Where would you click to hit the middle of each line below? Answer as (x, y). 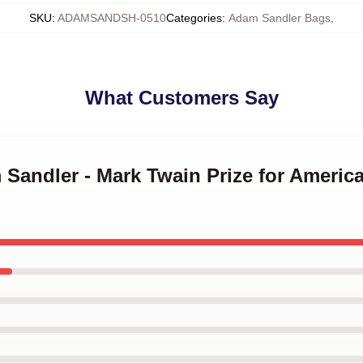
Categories (194, 18)
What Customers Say (181, 98)
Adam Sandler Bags (280, 18)
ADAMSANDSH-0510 (112, 18)
